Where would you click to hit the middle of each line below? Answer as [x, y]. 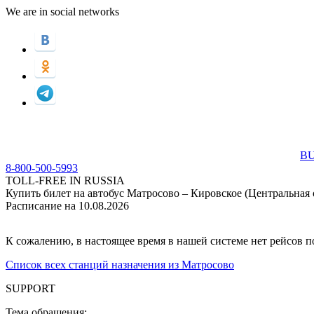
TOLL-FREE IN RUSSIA [65, 180]
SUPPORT [30, 288]
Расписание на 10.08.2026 [67, 206]
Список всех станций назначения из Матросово [120, 265]
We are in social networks [62, 12]
